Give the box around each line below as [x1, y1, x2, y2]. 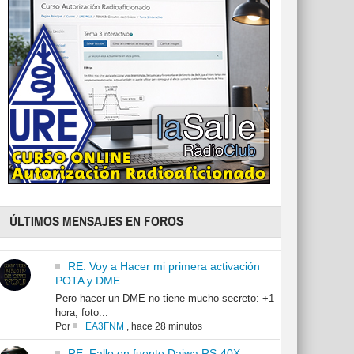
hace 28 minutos [130, 321, 202, 333]
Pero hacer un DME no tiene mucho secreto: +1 [55, 292, 274, 305]
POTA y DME [55, 274, 120, 288]
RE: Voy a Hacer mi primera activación [67, 260, 260, 273]
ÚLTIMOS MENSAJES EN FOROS [9, 213, 184, 231]
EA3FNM [85, 321, 124, 333]
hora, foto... [55, 307, 108, 319]
